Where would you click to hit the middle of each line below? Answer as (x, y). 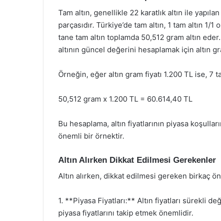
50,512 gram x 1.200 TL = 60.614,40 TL (125, 99)
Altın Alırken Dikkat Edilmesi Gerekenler (137, 160)
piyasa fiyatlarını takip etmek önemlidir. (126, 213)
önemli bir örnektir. (91, 136)
